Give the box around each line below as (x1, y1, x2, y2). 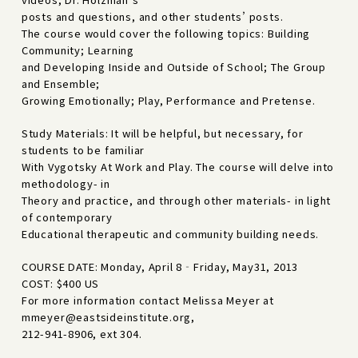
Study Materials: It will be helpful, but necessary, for (21, 125, 304, 141)
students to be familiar (21, 141, 145, 157)
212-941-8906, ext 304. (21, 325, 142, 341)
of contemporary (21, 209, 113, 225)
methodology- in (21, 175, 110, 191)
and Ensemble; (21, 75, 101, 91)
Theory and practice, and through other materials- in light (21, 192, 332, 208)
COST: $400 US (21, 275, 100, 291)
